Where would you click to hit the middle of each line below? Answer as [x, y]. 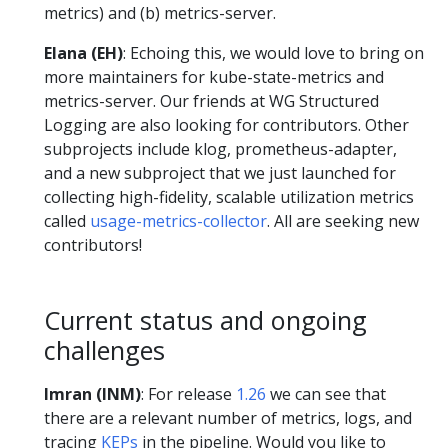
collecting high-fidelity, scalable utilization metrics [229, 197]
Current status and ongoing [205, 320]
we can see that [326, 393]
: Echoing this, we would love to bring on [273, 53]
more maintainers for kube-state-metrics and [214, 77]
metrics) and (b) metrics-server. [160, 13]
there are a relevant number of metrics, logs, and [228, 417]
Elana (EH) [83, 53]
